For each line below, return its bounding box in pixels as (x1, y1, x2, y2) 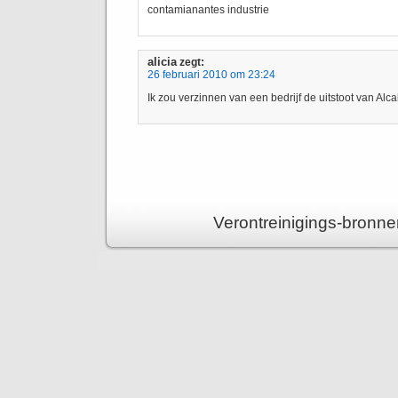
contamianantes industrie (147, 4, 269, 16)
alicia (147, 55, 177, 68)
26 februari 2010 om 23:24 (147, 68, 275, 81)
